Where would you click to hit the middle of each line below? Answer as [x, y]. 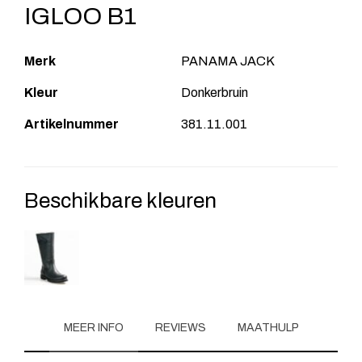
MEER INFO [93, 327]
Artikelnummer [72, 124]
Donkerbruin [215, 92]
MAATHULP [268, 327]
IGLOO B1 [80, 16]
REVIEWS [180, 327]
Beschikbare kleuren [120, 200]
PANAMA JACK [228, 61]
